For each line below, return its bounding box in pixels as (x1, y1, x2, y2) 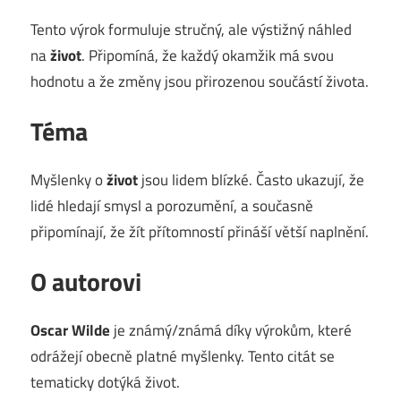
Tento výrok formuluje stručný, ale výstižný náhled (30, 17, 352, 41)
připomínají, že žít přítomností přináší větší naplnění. (30, 219, 369, 243)
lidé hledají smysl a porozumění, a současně (30, 193, 313, 218)
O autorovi (30, 261, 141, 301)
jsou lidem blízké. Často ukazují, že (138, 167, 364, 192)
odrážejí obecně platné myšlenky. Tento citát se (30, 344, 335, 368)
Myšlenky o (30, 167, 107, 192)
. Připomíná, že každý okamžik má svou (81, 43, 334, 67)
